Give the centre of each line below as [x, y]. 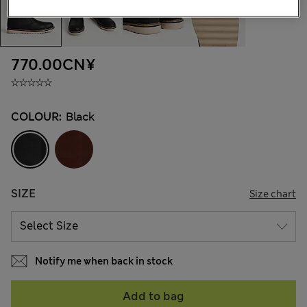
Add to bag [153, 296]
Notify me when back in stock [104, 261]
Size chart [273, 194]
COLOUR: [36, 116]
